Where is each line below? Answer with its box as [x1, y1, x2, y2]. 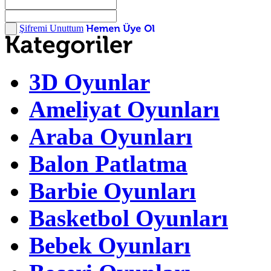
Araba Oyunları [29, 123, 192, 149]
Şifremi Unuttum [19, 22, 83, 33]
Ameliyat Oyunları [29, 96, 220, 122]
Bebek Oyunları [29, 232, 191, 258]
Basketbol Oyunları [29, 204, 228, 231]
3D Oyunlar [29, 68, 150, 95]
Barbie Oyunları [29, 177, 196, 204]
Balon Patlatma [29, 150, 188, 177]
